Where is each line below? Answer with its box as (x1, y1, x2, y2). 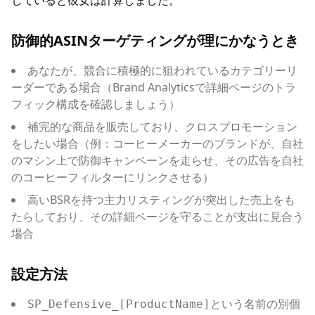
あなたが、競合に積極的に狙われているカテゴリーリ (27, 63, 297, 78)
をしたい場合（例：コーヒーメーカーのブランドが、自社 (11, 136, 304, 151)
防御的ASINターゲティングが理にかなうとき (11, 31, 299, 50)
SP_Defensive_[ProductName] (27, 297, 210, 311)
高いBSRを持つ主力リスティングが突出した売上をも (27, 192, 295, 207)
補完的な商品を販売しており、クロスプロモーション (27, 119, 297, 134)
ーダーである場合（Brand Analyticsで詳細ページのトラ (11, 79, 296, 95)
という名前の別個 (210, 296, 300, 311)
